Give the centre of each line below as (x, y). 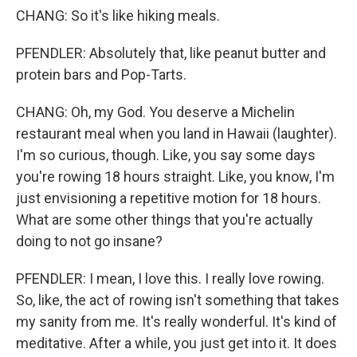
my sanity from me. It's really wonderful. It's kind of (177, 322)
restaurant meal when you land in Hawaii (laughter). (177, 133)
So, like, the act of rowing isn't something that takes (178, 300)
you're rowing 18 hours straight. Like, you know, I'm (175, 177)
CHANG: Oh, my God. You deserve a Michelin (155, 112)
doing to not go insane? (89, 241)
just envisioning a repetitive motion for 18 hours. (169, 198)
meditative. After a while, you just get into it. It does (177, 343)
